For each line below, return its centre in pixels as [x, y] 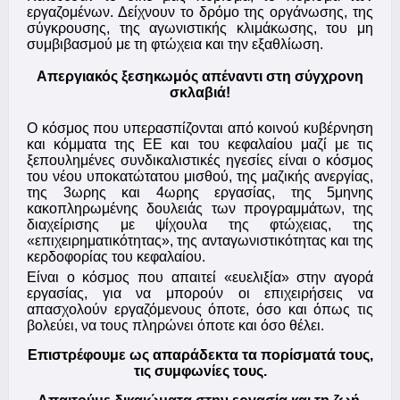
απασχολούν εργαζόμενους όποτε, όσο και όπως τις [200, 310]
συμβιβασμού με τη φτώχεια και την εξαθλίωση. [175, 45]
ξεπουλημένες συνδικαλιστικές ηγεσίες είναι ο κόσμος [200, 161]
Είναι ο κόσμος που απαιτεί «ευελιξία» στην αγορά [200, 278]
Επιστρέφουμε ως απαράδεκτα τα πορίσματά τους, [200, 355]
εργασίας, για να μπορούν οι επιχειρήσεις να [200, 294]
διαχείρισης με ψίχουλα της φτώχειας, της [200, 225]
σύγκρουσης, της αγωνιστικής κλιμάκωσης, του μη [200, 29]
